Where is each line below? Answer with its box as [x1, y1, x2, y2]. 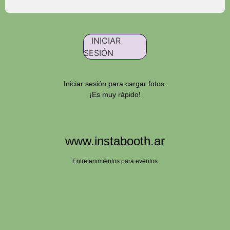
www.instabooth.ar [65, 134, 165, 148]
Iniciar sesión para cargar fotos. [64, 80, 166, 88]
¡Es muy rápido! [89, 90, 141, 99]
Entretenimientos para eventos [72, 158, 158, 165]
